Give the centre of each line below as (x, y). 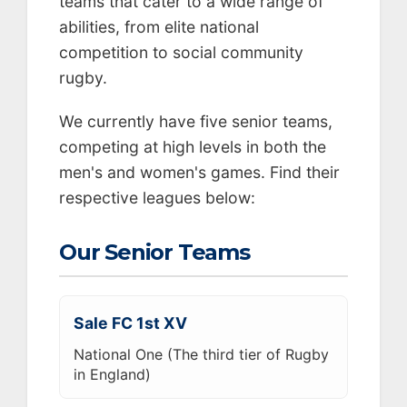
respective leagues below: (157, 197)
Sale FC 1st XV (130, 323)
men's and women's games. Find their (199, 172)
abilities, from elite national (159, 26)
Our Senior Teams (154, 252)
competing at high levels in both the (193, 146)
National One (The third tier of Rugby (201, 354)
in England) (112, 374)
